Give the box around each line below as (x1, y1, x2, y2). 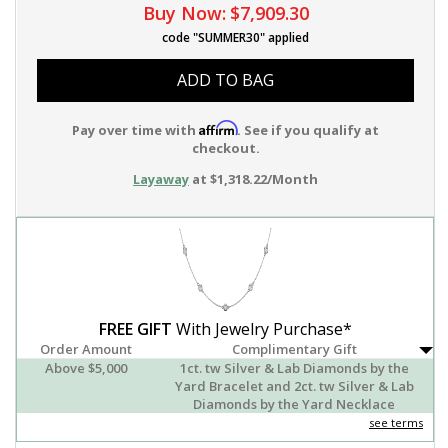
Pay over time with (72, 121, 199, 140)
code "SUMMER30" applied (161, 29, 309, 47)
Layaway (133, 170, 189, 189)
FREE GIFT (98, 318, 172, 341)
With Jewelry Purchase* (171, 318, 352, 341)
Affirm (199, 120, 237, 137)
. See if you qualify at (237, 121, 379, 140)
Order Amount (40, 340, 133, 359)
